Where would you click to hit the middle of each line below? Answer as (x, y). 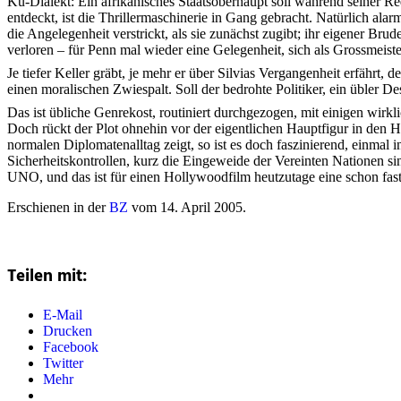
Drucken (68, 330)
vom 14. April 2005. (187, 208)
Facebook (71, 346)
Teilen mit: (47, 277)
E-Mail (63, 314)
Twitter (63, 363)
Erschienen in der (58, 208)
